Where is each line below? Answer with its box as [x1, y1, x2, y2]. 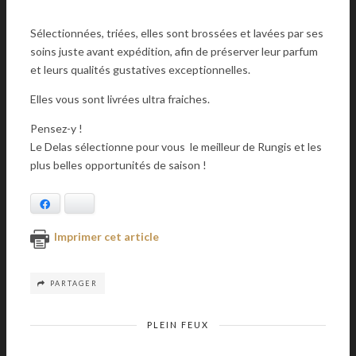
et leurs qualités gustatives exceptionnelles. [30, 63, 250, 76]
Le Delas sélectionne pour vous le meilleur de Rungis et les [30, 140, 322, 153]
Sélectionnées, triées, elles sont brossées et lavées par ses [30, 26, 323, 40]
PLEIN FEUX [147, 319, 209, 330]
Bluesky [86, 197, 120, 210]
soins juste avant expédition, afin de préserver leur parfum [30, 44, 318, 58]
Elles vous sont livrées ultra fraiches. [30, 92, 210, 106]
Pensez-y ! [30, 122, 83, 135]
